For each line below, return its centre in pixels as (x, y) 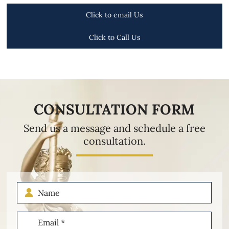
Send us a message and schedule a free (114, 128)
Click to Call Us (114, 37)
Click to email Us (114, 15)
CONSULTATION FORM (114, 109)
